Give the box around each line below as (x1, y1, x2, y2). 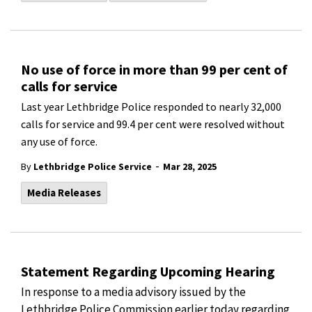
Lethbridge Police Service (33, 160, 152, 173)
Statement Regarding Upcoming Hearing (21, 263, 275, 280)
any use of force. (21, 134, 97, 148)
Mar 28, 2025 (163, 160, 217, 173)
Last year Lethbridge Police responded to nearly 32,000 (21, 100, 281, 114)
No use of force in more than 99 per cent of (21, 61, 288, 78)
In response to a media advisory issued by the (21, 284, 246, 299)
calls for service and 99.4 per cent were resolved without (21, 117, 285, 131)
